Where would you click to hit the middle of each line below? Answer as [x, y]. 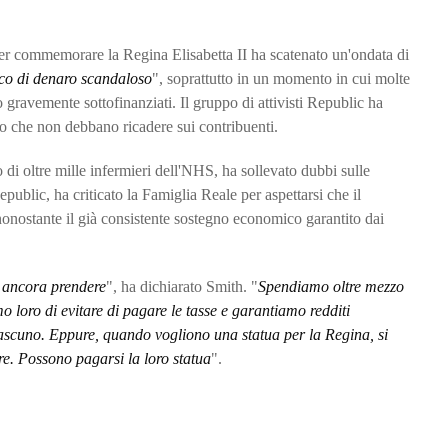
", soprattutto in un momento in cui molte [281, 79]
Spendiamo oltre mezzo [331, 287]
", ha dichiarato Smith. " [182, 287]
